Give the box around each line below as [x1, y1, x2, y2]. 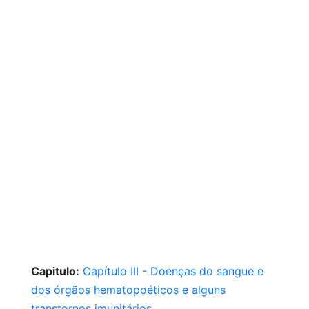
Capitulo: [31, 264, 79, 278]
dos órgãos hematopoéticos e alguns [31, 283, 226, 297]
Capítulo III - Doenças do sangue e [83, 264, 263, 278]
